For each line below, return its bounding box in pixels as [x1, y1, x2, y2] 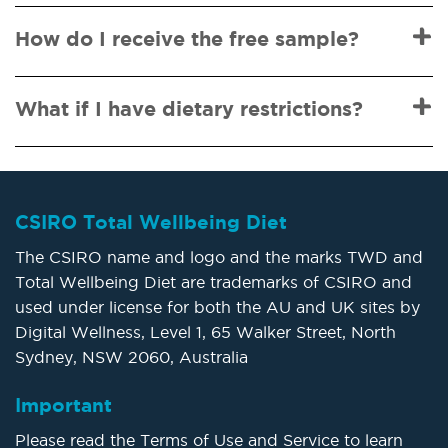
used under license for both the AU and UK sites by [15, 298, 420, 316]
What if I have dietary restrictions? [15, 96, 363, 120]
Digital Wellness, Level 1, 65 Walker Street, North [15, 323, 396, 341]
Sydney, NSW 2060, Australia [15, 348, 248, 366]
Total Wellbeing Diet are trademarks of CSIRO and [15, 273, 412, 291]
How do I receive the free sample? [15, 26, 359, 50]
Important [15, 394, 112, 416]
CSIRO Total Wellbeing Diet [15, 211, 287, 233]
